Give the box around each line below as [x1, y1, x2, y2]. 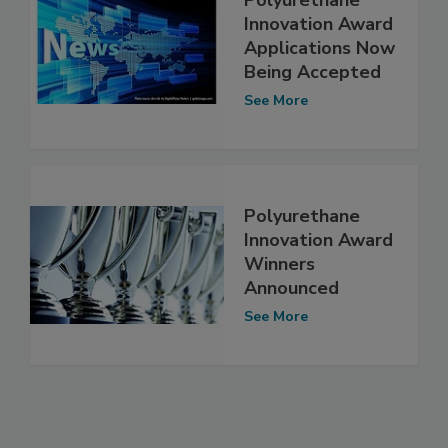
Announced [244, 276, 339, 301]
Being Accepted [244, 60, 381, 85]
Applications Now [244, 36, 395, 61]
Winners [244, 252, 315, 277]
